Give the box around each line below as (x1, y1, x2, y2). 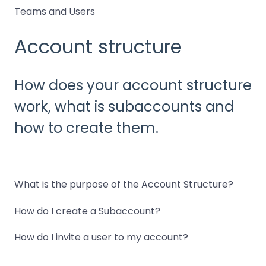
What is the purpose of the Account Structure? (14, 178, 233, 192)
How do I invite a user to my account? (14, 230, 188, 245)
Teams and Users (14, 5, 95, 19)
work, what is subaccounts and (14, 96, 234, 116)
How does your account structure (14, 75, 252, 95)
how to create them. (14, 118, 159, 138)
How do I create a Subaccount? (14, 204, 160, 218)
